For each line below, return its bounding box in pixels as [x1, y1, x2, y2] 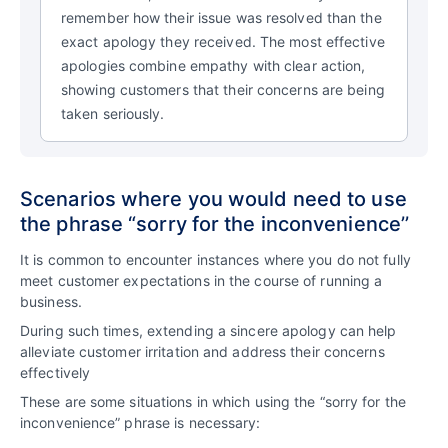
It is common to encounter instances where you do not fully [20, 250, 411, 268]
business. [20, 292, 82, 310]
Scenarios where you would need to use [20, 186, 407, 211]
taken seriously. [61, 104, 165, 122]
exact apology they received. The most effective [61, 32, 385, 50]
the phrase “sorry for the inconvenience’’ [20, 211, 410, 236]
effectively [20, 363, 91, 381]
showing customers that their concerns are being [61, 80, 385, 98]
